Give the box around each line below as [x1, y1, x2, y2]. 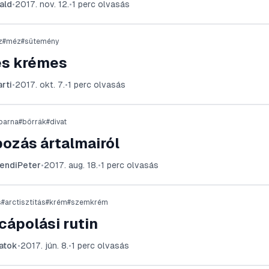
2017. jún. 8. [20, 241, 68, 250]
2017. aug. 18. [43, 160, 98, 170]
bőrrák [22, 118, 46, 126]
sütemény [24, 37, 59, 46]
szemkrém [70, 198, 108, 207]
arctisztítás [4, 198, 46, 207]
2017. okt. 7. [14, 80, 65, 89]
